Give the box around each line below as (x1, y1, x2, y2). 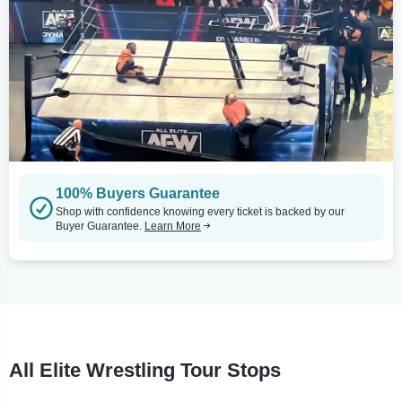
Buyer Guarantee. (56, 219, 144, 232)
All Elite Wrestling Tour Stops (9, 358, 281, 381)
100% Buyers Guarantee (56, 185, 220, 201)
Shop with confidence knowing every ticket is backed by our (56, 205, 345, 218)
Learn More (144, 219, 201, 232)
